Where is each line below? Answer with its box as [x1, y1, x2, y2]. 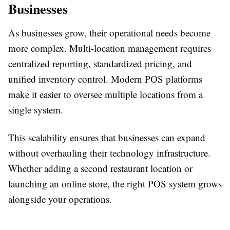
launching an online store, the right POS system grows [8, 177, 222, 190]
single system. [8, 103, 63, 116]
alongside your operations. [8, 193, 112, 205]
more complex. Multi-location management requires [8, 42, 211, 54]
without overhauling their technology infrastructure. [8, 146, 210, 159]
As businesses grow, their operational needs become [8, 26, 210, 39]
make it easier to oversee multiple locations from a [8, 88, 203, 101]
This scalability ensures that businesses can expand [8, 131, 205, 144]
